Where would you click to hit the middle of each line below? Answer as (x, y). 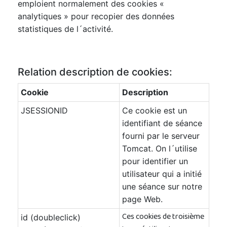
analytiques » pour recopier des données (96, 16)
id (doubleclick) (51, 217)
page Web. (142, 199)
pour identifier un (155, 161)
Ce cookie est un (155, 110)
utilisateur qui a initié (162, 174)
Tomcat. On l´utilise (160, 148)
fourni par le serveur (161, 136)
